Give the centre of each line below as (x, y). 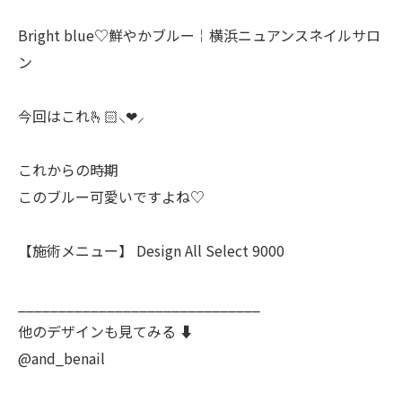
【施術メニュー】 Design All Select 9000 (151, 250)
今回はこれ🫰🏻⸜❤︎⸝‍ (81, 116)
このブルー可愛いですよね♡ (111, 197)
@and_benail (61, 358)
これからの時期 (68, 170)
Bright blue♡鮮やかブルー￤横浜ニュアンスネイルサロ (199, 35)
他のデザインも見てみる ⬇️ (106, 331)
